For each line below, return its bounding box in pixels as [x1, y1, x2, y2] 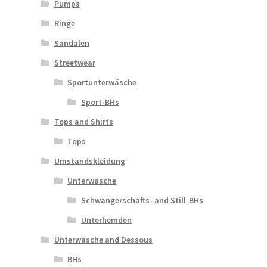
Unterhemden [80, 214, 132, 225]
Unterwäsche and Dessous [54, 234, 153, 245]
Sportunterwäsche [67, 76, 137, 88]
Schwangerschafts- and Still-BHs [80, 194, 203, 206]
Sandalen [54, 37, 89, 48]
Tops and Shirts [54, 116, 113, 127]
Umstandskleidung [54, 155, 125, 166]
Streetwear [54, 57, 95, 68]
